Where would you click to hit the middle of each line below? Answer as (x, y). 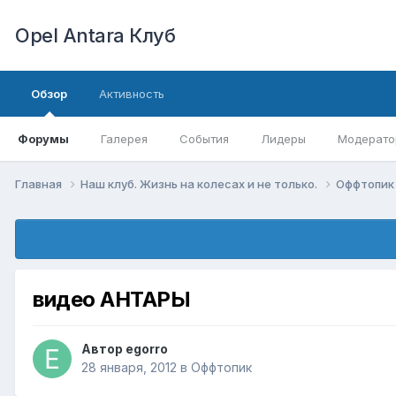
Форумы (43, 139)
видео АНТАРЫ (112, 299)
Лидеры (283, 139)
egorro (147, 349)
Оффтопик (221, 368)
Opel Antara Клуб (95, 35)
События (204, 139)
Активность (132, 94)
